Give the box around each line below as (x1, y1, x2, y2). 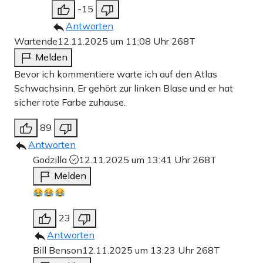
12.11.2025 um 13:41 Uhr (79, 154, 193, 166)
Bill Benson (33, 244, 82, 257)
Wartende (14, 35, 58, 48)
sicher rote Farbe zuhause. (14, 96, 126, 109)
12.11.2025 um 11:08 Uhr (58, 35, 171, 48)
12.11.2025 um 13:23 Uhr (82, 244, 196, 257)
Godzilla (33, 154, 69, 166)
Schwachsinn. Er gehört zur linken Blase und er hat (14, 82, 233, 95)
